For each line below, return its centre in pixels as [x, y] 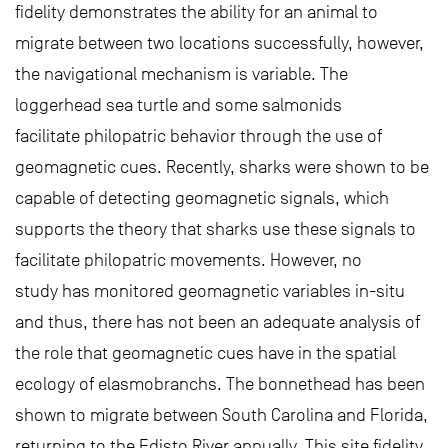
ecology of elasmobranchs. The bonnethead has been [220, 384]
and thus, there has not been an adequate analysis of [217, 322]
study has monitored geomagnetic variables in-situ [210, 291]
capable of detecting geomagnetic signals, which [202, 198]
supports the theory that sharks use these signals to [215, 229]
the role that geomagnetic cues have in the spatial [205, 353]
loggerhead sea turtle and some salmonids [178, 105]
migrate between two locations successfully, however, [219, 43]
